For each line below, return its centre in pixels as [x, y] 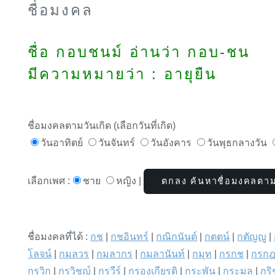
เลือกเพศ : [49, 181]
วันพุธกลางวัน [238, 143]
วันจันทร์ [118, 143]
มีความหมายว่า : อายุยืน [122, 74]
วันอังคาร [172, 143]
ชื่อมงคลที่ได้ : [59, 237]
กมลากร [115, 254]
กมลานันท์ [163, 254]
